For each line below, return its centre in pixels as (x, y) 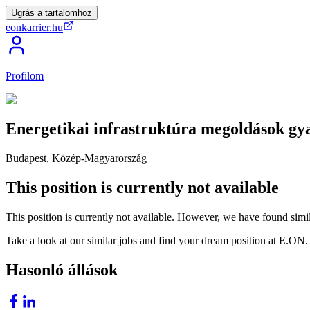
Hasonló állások (62, 270)
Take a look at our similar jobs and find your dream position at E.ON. (157, 240)
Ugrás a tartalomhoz (52, 13)
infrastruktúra (145, 128)
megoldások (243, 128)
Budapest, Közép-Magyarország (76, 158)
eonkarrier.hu (34, 27)
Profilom (25, 76)
